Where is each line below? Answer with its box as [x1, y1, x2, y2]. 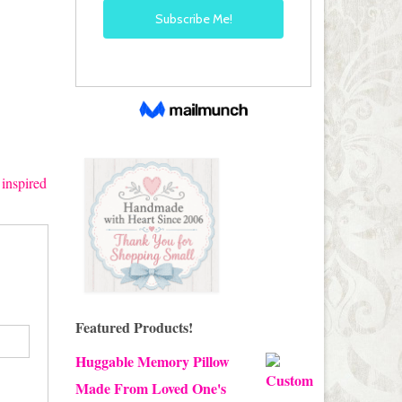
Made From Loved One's [74, 377, 226, 398]
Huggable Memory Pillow [74, 350, 230, 371]
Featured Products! [74, 316, 193, 337]
